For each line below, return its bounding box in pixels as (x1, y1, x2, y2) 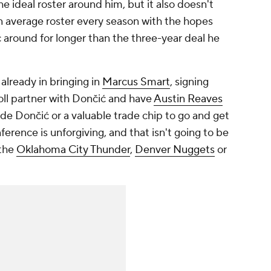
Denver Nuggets (135, 143, 215, 157)
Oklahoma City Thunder (16, 143, 130, 157)
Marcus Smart (102, 75, 170, 90)
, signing (170, 75, 209, 90)
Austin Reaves (154, 92, 223, 106)
